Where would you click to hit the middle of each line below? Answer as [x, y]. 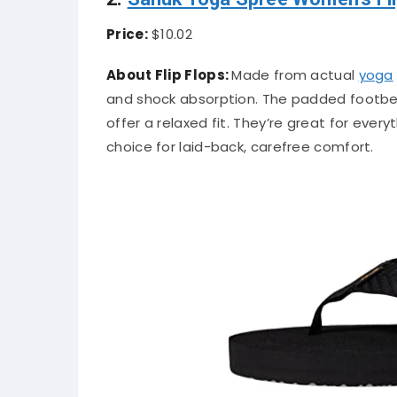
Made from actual [295, 74]
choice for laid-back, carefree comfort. [240, 146]
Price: [127, 34]
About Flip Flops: [169, 74]
